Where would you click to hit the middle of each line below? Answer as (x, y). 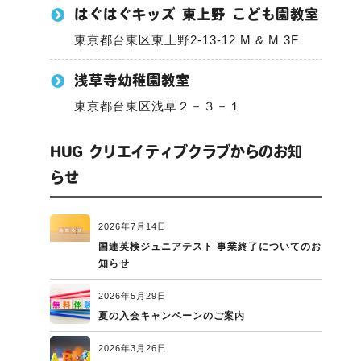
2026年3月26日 (133, 349)
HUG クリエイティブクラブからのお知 (176, 152)
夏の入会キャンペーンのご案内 (172, 316)
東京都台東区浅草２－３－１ (158, 106)
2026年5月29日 (133, 296)
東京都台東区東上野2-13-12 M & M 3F (187, 40)
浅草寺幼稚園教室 (132, 81)
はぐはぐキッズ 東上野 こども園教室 (197, 15)
